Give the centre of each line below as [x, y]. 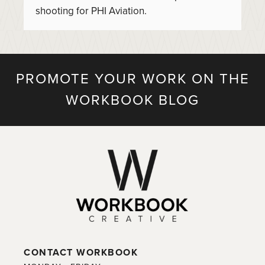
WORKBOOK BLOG [132, 100]
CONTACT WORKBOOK [81, 252]
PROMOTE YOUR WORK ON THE [132, 79]
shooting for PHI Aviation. [91, 11]
